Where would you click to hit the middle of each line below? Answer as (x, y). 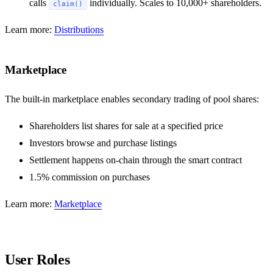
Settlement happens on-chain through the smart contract (136, 160)
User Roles (37, 260)
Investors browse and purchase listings (103, 143)
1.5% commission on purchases (90, 177)
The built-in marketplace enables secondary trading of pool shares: (132, 99)
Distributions (79, 29)
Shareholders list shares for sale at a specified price (126, 126)
